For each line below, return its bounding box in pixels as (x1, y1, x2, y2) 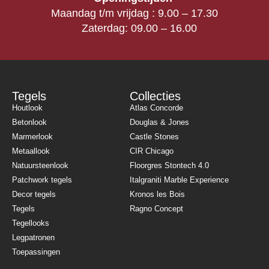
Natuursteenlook (12, 161, 68, 171)
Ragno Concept (129, 204, 183, 214)
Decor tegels (12, 190, 56, 199)
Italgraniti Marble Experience (129, 175, 229, 185)
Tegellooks (12, 219, 49, 228)
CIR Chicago (129, 147, 174, 156)
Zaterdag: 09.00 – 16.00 (69, 22, 200, 35)
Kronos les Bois (129, 190, 185, 199)
